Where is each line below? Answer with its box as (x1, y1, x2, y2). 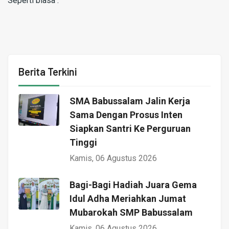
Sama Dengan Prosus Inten (70, 109, 182, 120)
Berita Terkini (18, 65, 77, 78)
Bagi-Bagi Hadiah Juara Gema (70, 179, 197, 190)
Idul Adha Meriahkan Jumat (70, 193, 186, 204)
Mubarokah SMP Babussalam (70, 207, 193, 218)
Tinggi (70, 136, 97, 148)
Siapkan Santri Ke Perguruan (70, 123, 191, 134)
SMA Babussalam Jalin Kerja (70, 95, 190, 106)
